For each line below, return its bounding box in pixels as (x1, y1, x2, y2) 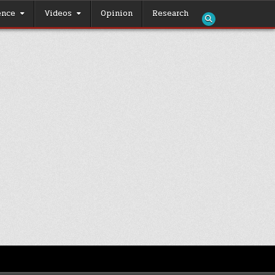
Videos (44, 7, 72, 20)
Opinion (101, 7, 133, 20)
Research (152, 7, 188, 20)
